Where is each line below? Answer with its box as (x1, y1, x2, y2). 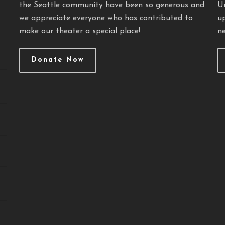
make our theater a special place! (19, 27, 140, 35)
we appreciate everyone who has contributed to (19, 14, 193, 22)
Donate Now (31, 56, 84, 64)
